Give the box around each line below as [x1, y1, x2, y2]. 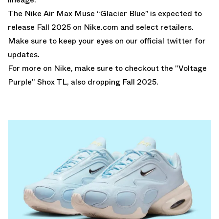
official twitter [140, 35, 193, 46]
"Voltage [175, 62, 207, 74]
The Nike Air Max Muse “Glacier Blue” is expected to [8, 7, 202, 19]
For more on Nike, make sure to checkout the [8, 62, 175, 74]
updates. [8, 48, 40, 60]
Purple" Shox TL [8, 76, 67, 88]
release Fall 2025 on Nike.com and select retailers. [8, 21, 194, 33]
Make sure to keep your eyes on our [8, 35, 140, 46]
